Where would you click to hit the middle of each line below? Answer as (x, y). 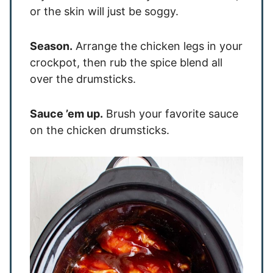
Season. (51, 46)
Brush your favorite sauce (171, 114)
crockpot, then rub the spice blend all (126, 62)
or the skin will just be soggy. (104, 11)
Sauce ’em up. (66, 114)
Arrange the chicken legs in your (158, 46)
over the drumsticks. (83, 79)
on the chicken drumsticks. (100, 130)
